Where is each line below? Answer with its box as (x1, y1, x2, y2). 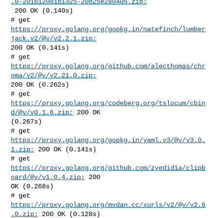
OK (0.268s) (11, 182, 54, 190)
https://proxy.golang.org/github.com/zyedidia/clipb (11, 163, 206, 172)
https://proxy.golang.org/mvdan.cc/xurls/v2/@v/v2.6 (11, 200, 206, 209)
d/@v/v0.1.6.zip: (11, 108, 73, 116)
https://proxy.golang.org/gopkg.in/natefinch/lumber (11, 25, 206, 33)
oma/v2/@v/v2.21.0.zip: (11, 71, 97, 79)
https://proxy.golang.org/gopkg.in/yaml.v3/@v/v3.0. (11, 136, 206, 144)
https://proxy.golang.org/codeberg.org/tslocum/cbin (11, 99, 206, 107)
